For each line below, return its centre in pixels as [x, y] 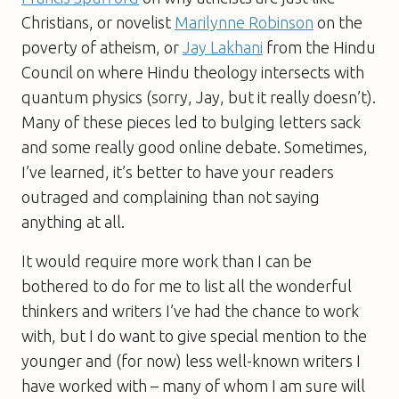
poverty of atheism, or [102, 47]
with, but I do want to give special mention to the [194, 335]
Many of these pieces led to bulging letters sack [191, 122]
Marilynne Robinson [244, 22]
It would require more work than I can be [167, 261]
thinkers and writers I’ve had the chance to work [190, 310]
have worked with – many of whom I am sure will [193, 385]
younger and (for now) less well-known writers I [191, 360]
